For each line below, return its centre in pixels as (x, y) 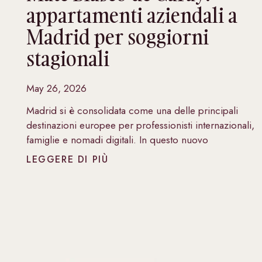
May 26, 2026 (56, 89)
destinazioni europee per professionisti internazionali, (140, 125)
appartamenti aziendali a (132, 15)
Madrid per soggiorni (118, 37)
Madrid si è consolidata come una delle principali (132, 111)
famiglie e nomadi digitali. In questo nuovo (117, 140)
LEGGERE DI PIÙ (68, 160)
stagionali (68, 59)
